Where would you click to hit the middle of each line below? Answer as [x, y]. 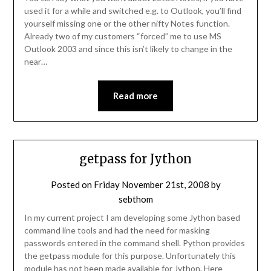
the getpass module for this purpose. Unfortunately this [130, 256]
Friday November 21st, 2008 [151, 185]
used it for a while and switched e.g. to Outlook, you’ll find [132, 11]
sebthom [135, 199]
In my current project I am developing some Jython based [132, 218]
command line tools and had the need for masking [117, 230]
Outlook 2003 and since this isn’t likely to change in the [128, 49]
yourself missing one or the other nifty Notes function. [127, 24]
